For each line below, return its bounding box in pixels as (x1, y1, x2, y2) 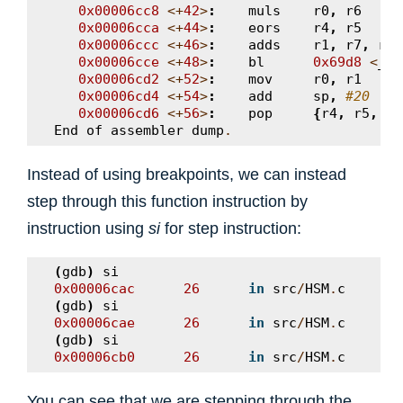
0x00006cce (78, 54, 159, 70)
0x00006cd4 (78, 88, 159, 104)
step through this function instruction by (27, 192, 308, 210)
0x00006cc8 (78, 3, 159, 19)
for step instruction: (160, 219, 301, 237)
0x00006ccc (78, 37, 159, 53)
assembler (111, 122, 184, 139)
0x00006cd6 (78, 105, 159, 121)
